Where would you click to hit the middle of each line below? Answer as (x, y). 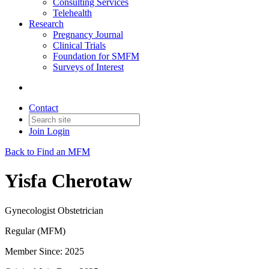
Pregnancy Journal (88, 35)
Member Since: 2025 (44, 251)
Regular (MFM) (35, 231)
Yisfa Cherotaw (68, 181)
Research (46, 24)
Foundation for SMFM (96, 56)
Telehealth (72, 13)
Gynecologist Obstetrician (54, 210)
